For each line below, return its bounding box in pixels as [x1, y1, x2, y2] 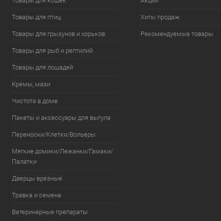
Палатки [12, 158, 37, 165]
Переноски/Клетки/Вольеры [12, 131, 96, 138]
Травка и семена [12, 191, 61, 199]
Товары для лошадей [12, 64, 73, 71]
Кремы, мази [12, 80, 50, 88]
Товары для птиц [12, 13, 61, 21]
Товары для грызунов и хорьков [12, 30, 105, 37]
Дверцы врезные [12, 175, 62, 182]
